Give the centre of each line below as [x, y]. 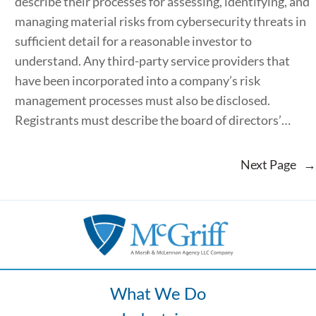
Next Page [268, 165]
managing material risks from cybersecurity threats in [160, 22]
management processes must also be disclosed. [142, 101]
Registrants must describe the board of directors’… [152, 120]
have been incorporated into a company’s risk [137, 81]
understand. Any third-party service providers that [152, 61]
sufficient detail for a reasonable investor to [133, 41]
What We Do [158, 293]
